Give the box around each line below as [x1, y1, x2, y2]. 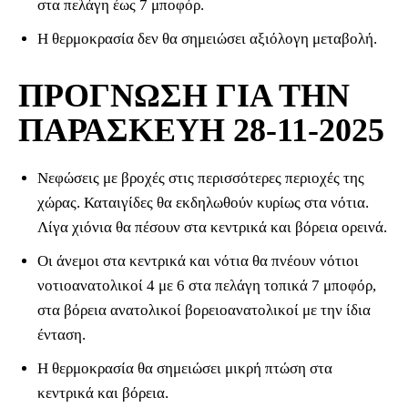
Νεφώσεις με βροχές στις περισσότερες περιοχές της [37, 169, 364, 188]
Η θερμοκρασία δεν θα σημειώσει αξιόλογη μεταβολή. [37, 30, 377, 48]
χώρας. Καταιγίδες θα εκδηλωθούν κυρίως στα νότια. [37, 194, 369, 212]
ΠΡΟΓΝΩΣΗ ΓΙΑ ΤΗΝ [18, 77, 350, 115]
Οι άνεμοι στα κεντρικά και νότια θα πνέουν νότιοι [37, 252, 359, 270]
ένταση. [37, 326, 86, 344]
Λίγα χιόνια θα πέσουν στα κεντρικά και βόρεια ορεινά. [37, 219, 387, 237]
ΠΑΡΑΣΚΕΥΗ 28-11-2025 [18, 112, 384, 149]
